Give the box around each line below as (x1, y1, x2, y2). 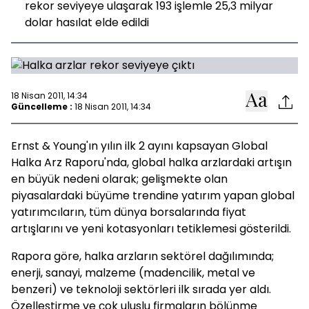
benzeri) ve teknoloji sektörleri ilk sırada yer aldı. (11, 281, 271, 297)
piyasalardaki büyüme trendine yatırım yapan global (11, 188, 295, 203)
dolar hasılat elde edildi (25, 14, 149, 30)
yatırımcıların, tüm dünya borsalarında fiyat (11, 204, 246, 220)
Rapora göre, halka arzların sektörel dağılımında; (11, 248, 274, 264)
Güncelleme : (11, 100, 72, 112)
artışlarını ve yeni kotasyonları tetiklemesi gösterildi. (11, 221, 291, 237)
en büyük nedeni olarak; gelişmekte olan (11, 171, 228, 187)
